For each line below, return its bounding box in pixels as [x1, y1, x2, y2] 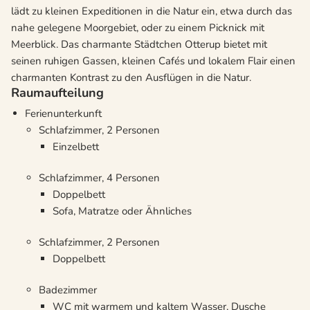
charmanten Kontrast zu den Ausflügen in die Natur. [11, 71, 251, 85]
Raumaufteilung [11, 84, 104, 102]
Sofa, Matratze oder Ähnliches [53, 204, 192, 219]
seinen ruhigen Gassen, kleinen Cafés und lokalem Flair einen [11, 54, 295, 69]
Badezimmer [39, 283, 97, 298]
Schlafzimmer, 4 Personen [39, 171, 160, 185]
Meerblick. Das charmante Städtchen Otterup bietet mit [11, 37, 267, 52]
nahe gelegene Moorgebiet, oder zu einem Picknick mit [11, 21, 264, 35]
